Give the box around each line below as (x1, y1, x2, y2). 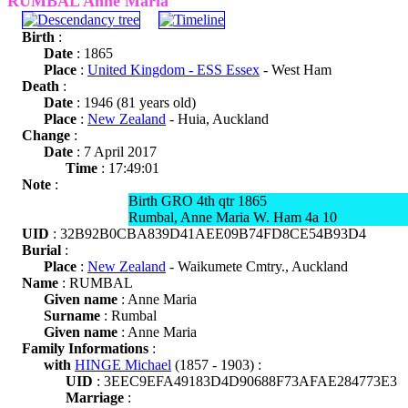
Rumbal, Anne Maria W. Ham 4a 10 (128, 209, 337, 225)
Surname (44, 308, 100, 323)
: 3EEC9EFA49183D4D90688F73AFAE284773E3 (93, 373, 397, 389)
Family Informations (22, 341, 148, 356)
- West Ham (260, 62, 331, 77)
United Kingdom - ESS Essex (87, 62, 260, 77)
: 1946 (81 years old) (73, 95, 196, 110)
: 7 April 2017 (73, 144, 157, 159)
